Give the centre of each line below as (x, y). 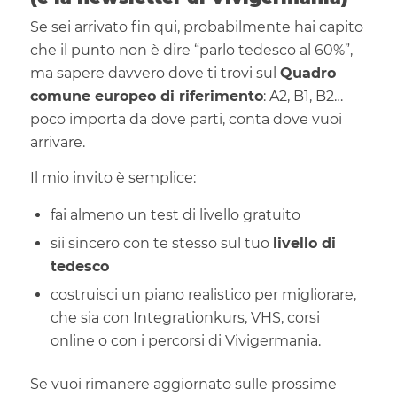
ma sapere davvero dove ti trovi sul (155, 74)
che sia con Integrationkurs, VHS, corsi (185, 318)
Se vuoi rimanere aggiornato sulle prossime (183, 385)
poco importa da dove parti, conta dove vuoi (186, 120)
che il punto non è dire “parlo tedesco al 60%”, (191, 51)
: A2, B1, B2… (303, 97)
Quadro (307, 74)
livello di (304, 244)
